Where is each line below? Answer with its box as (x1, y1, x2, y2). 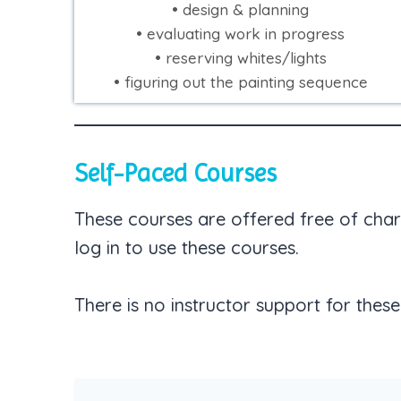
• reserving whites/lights (154, 47, 327, 67)
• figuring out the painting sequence (113, 72, 368, 91)
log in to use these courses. (74, 235, 299, 259)
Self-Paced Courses (74, 158, 277, 188)
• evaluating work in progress (136, 23, 346, 43)
